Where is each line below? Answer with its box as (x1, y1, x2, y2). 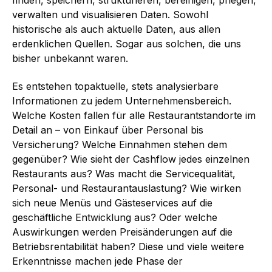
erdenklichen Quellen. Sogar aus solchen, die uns (12, 37, 241, 50)
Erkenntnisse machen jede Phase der (12, 254, 183, 267)
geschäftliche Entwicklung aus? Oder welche (12, 211, 217, 223)
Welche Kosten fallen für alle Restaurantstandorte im (12, 109, 256, 121)
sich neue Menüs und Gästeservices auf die (12, 196, 212, 209)
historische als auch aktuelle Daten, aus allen (12, 22, 220, 35)
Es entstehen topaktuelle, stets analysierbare (12, 80, 219, 92)
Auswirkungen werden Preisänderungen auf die (12, 225, 233, 238)
